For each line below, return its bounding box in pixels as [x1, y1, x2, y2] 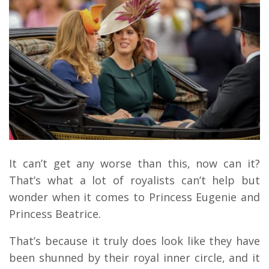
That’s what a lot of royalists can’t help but [9, 173, 260, 188]
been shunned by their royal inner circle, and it [9, 250, 260, 265]
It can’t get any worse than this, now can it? [9, 156, 260, 171]
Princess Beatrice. [9, 207, 101, 222]
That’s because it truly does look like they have [9, 234, 260, 249]
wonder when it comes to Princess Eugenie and [9, 190, 260, 205]
